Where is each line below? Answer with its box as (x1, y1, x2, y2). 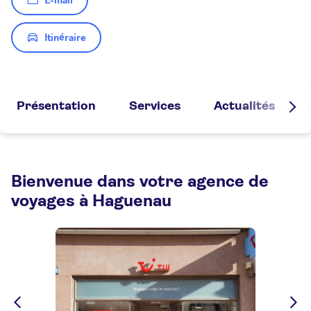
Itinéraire (44, 31, 86, 44)
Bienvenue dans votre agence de (11, 174, 269, 190)
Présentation (17, 100, 96, 112)
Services (129, 100, 180, 112)
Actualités (214, 100, 275, 112)
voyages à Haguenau (11, 193, 171, 210)
